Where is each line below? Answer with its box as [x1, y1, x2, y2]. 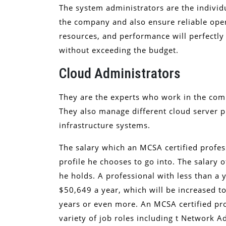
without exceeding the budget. [59, 44, 179, 55]
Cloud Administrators [59, 65, 181, 82]
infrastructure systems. [59, 120, 150, 130]
